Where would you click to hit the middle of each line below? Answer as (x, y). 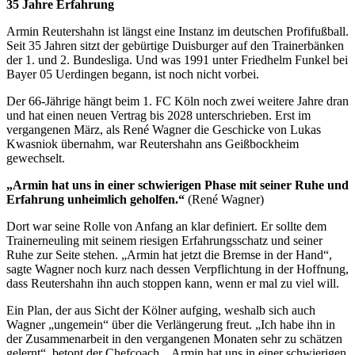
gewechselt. (36, 158)
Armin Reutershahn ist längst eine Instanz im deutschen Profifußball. (177, 31)
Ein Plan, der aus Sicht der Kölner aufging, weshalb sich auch (161, 310)
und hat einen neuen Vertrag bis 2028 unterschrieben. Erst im (158, 115)
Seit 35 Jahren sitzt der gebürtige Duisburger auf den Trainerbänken (175, 45)
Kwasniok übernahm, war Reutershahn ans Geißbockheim (153, 143)
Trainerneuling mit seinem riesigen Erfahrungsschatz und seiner (164, 240)
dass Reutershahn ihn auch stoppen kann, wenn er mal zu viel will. (173, 283)
